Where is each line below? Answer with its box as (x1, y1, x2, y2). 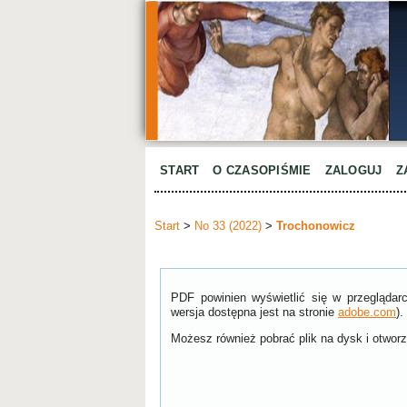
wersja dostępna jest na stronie (171, 305, 338, 320)
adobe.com (338, 305, 396, 320)
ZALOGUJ (324, 164, 382, 177)
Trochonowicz (276, 219, 355, 233)
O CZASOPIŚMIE (213, 164, 312, 177)
